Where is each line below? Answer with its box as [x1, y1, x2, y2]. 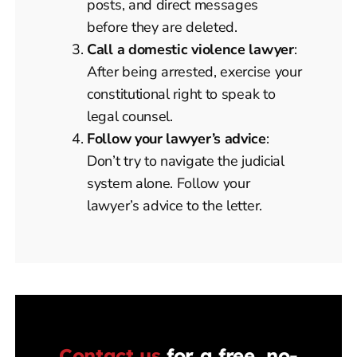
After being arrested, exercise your [87, 61, 302, 81]
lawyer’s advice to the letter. [87, 195, 262, 215]
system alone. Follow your [87, 173, 250, 193]
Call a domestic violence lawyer [87, 39, 294, 59]
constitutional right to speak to [87, 84, 276, 104]
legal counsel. [87, 106, 173, 126]
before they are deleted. [87, 17, 237, 37]
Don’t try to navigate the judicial [87, 151, 284, 171]
